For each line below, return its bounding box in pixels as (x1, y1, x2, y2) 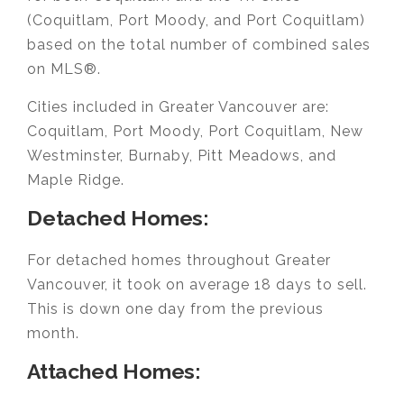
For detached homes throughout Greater (27, 251, 331, 269)
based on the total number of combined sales (27, 35, 371, 53)
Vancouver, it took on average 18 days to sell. (27, 275, 367, 293)
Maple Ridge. (27, 170, 124, 188)
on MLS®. (27, 60, 101, 78)
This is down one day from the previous (27, 299, 324, 317)
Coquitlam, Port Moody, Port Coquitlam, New (27, 122, 363, 140)
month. (27, 324, 79, 342)
